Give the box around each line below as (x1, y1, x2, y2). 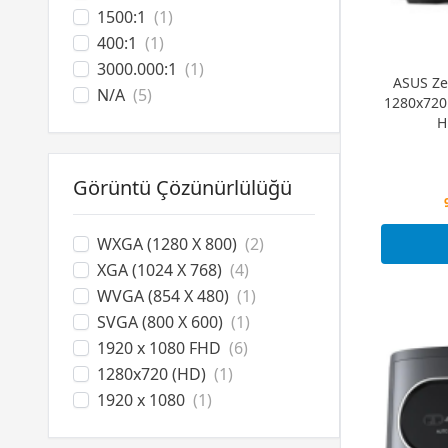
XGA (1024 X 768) (97, 259, 222, 281)
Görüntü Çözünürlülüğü (73, 174, 292, 201)
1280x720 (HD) (97, 363, 206, 385)
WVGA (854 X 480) (97, 285, 229, 307)
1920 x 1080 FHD (97, 337, 221, 359)
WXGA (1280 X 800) (97, 233, 237, 255)
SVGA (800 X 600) (97, 311, 223, 333)
